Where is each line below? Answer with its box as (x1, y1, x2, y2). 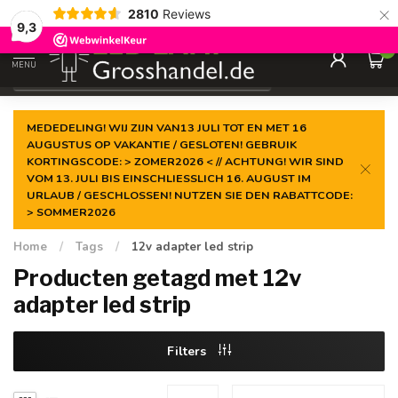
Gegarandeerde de (38, 7, 139, 23)
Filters (167, 343, 210, 360)
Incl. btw (300, 68, 342, 82)
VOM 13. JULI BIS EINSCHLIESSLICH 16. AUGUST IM (27, 171, 311, 186)
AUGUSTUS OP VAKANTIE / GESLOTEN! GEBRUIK (27, 137, 297, 152)
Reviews (162, 5, 211, 21)
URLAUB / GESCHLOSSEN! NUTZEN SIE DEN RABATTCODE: (27, 187, 353, 203)
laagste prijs (139, 7, 208, 23)
